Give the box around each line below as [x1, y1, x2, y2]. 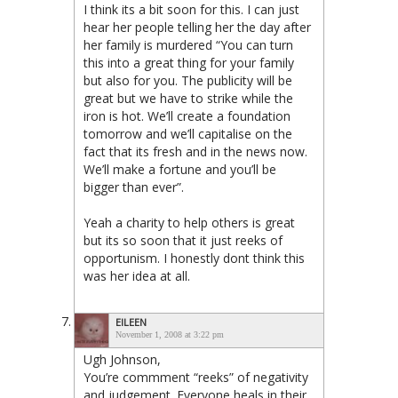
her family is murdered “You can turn [84, 36, 293, 53]
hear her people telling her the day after [84, 18, 311, 36]
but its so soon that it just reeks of [84, 231, 283, 249]
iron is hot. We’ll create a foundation [84, 107, 291, 124]
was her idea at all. [84, 267, 190, 284]
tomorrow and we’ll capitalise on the [84, 124, 292, 142]
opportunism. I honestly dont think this [84, 249, 305, 267]
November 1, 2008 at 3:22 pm [115, 329, 224, 339]
